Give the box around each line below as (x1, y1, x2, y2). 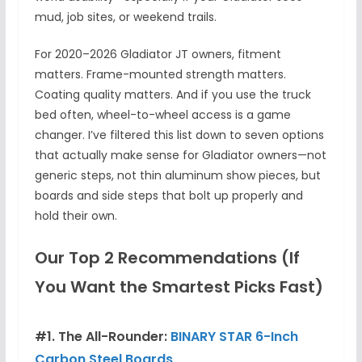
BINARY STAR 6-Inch (170, 327, 298, 347)
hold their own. (34, 208, 117, 225)
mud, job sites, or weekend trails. (34, 9, 217, 26)
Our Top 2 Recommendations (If (34, 246, 300, 270)
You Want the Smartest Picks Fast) (34, 276, 323, 299)
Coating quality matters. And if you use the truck (34, 86, 311, 103)
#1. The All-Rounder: (34, 327, 170, 347)
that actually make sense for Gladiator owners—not (34, 147, 326, 164)
